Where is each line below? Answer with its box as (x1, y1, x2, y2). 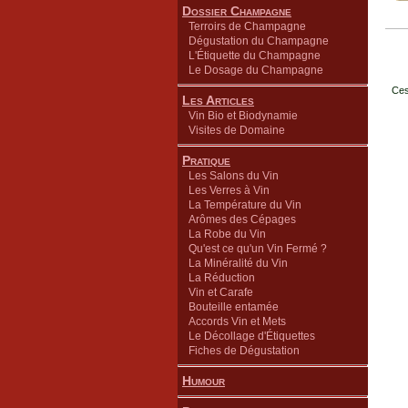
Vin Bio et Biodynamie (189, 109, 298, 122)
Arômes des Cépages (189, 213, 296, 226)
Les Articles (182, 93, 254, 107)
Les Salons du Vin (189, 169, 279, 182)
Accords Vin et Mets (189, 315, 286, 328)
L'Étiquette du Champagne (189, 49, 321, 62)
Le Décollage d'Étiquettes (189, 330, 315, 342)
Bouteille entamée (189, 301, 279, 313)
